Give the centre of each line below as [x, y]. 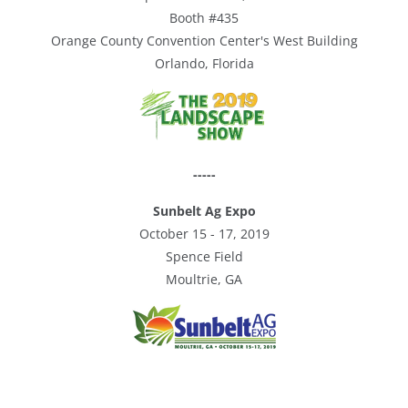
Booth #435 [204, 18]
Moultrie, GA [204, 279]
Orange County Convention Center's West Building [204, 41]
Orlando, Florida [204, 63]
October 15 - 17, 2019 [204, 234]
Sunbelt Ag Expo [204, 211]
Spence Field [204, 256]
